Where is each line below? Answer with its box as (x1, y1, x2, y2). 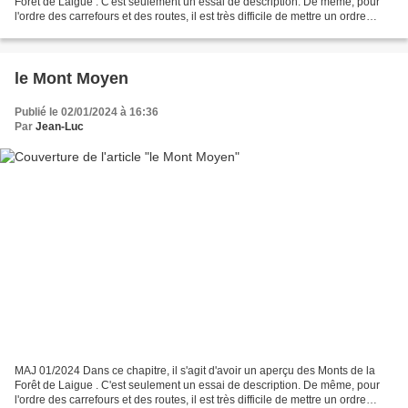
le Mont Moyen (15, 69, 128, 88)
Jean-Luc (36, 120, 84, 134)
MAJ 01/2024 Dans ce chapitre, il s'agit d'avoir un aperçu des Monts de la (15, 363, 375, 377)
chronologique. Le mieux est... (15, 25, 163, 38)
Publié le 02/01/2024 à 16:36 (15, 106, 158, 119)
